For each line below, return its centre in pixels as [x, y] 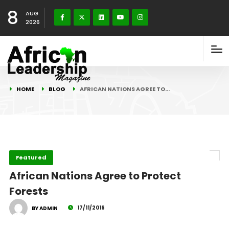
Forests [28, 191]
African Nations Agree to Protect [95, 176]
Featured [31, 157]
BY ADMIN [44, 208]
